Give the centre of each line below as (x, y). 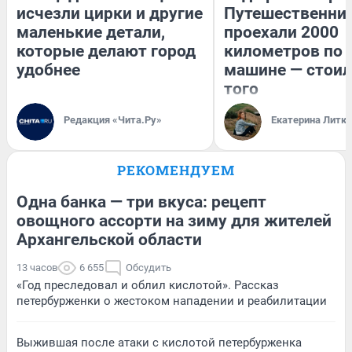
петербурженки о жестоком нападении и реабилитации (172, 301)
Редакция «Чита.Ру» (113, 119)
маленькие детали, (91, 32)
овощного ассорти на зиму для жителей (174, 220)
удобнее (48, 70)
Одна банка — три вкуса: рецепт (141, 202)
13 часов (37, 267)
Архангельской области (109, 239)
